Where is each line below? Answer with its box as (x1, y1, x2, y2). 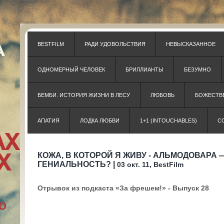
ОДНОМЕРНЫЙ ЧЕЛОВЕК (37, 66, 105, 72)
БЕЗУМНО (184, 66, 211, 72)
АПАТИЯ (37, 117, 59, 123)
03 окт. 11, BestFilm (117, 160, 183, 168)
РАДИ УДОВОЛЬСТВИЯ (84, 41, 145, 47)
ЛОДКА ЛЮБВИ (80, 117, 119, 123)
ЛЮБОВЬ (150, 92, 174, 98)
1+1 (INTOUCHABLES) (140, 117, 197, 123)
